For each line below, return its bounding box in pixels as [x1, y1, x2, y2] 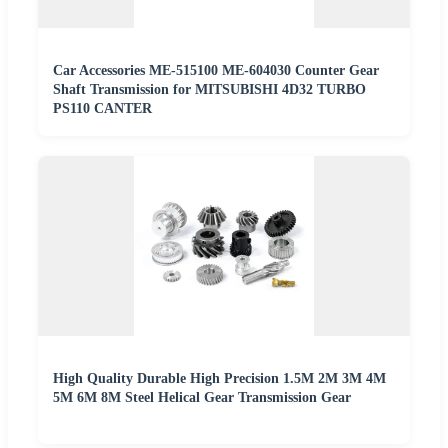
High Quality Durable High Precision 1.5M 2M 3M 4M [53, 371, 386, 387]
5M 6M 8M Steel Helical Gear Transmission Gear [53, 390, 351, 406]
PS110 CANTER [53, 101, 152, 117]
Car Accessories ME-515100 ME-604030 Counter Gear [53, 63, 379, 79]
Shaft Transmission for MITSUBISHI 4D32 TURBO [53, 82, 366, 98]
